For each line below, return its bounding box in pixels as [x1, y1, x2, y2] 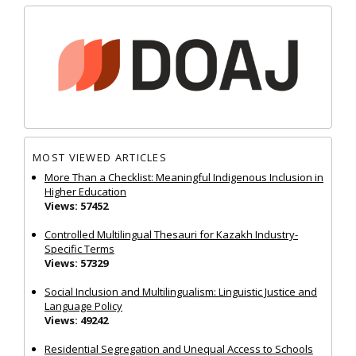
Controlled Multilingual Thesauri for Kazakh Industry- [44, 226, 298, 242]
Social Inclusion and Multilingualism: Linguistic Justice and [44, 284, 317, 299]
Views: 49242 [44, 312, 108, 327]
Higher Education [44, 184, 126, 199]
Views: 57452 [44, 198, 108, 213]
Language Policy [44, 298, 122, 313]
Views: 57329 [44, 255, 108, 270]
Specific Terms [44, 241, 114, 256]
